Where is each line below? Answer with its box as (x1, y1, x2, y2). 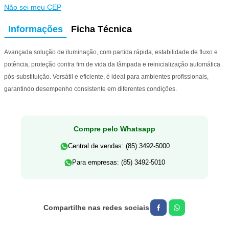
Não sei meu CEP (4, 3, 61, 11)
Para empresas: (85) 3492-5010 (72, 158, 165, 166)
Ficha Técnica (71, 24, 132, 34)
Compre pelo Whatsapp (74, 124, 155, 133)
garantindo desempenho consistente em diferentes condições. (4, 85, 177, 93)
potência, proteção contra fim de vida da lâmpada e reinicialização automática (4, 60, 220, 68)
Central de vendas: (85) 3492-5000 (67, 142, 170, 150)
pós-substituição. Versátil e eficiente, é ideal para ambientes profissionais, (4, 73, 209, 80)
